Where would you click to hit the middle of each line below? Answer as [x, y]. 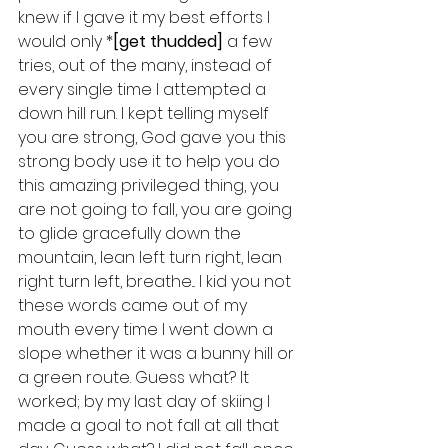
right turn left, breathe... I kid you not [156, 282]
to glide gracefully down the [131, 234]
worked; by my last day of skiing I [146, 402]
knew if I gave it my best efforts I [146, 18]
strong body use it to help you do [151, 162]
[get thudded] [168, 42]
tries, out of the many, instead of [147, 66]
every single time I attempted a [144, 90]
